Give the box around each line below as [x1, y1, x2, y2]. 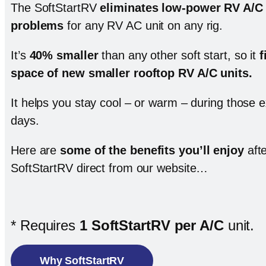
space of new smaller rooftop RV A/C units [11, 66, 249, 80]
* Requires [11, 217, 80, 233]
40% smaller [29, 48, 99, 62]
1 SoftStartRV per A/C [79, 217, 224, 233]
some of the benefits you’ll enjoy [60, 143, 244, 157]
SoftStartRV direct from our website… [11, 161, 208, 175]
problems [11, 18, 64, 32]
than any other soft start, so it [98, 48, 260, 62]
